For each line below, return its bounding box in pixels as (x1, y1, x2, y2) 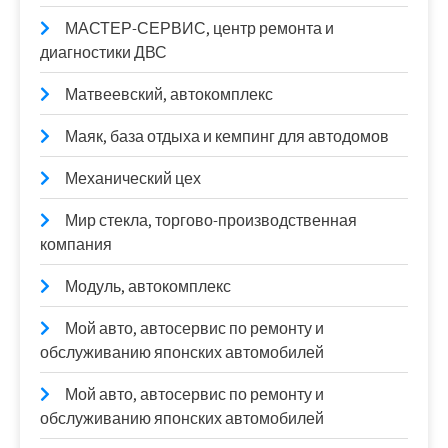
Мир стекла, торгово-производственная (65, 209, 357, 231)
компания (40, 233, 112, 255)
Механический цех (65, 167, 201, 189)
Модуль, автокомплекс (65, 275, 231, 297)
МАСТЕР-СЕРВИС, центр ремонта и (65, 17, 334, 39)
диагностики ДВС (40, 41, 167, 63)
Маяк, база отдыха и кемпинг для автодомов (65, 125, 389, 147)
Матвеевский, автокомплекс (65, 83, 273, 105)
